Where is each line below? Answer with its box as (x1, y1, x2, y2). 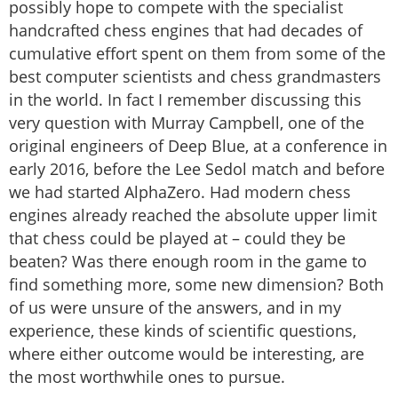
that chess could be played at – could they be (9, 227, 346, 250)
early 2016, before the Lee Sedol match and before (9, 158, 385, 180)
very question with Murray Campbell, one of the (9, 112, 364, 134)
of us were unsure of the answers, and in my (9, 297, 341, 319)
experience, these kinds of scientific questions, (9, 320, 356, 342)
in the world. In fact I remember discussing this (9, 89, 362, 111)
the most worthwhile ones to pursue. (9, 366, 285, 388)
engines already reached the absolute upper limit (9, 204, 377, 227)
